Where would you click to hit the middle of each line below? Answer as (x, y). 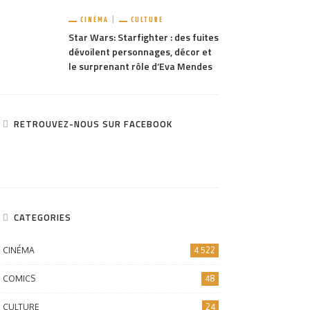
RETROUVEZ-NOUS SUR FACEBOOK (93, 124)
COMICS (19, 279)
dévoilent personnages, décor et (140, 52)
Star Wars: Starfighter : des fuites (143, 37)
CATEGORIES (42, 217)
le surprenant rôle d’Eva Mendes (140, 66)
